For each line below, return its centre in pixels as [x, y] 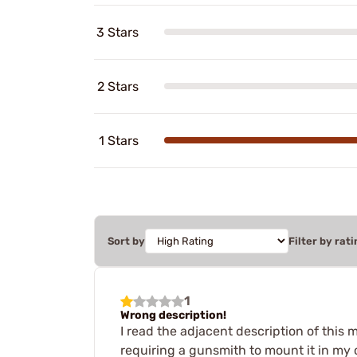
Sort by [126, 241]
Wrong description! [173, 315]
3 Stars [118, 32]
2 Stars [118, 86]
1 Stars [119, 140]
